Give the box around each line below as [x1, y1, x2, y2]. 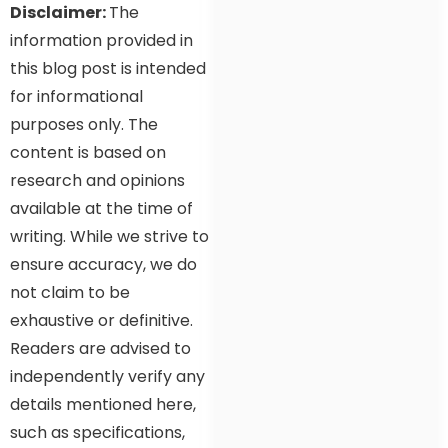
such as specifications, [10, 421, 185, 444]
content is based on [10, 141, 166, 164]
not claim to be [10, 281, 130, 304]
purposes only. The [10, 113, 158, 136]
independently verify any [10, 365, 205, 388]
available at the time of [10, 197, 193, 220]
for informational [10, 85, 143, 108]
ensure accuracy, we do [10, 253, 197, 276]
